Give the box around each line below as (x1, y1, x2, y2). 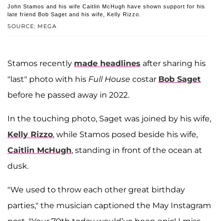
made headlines (74, 59, 141, 69)
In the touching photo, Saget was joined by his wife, (7, 114, 211, 124)
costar (132, 74, 158, 84)
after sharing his (141, 59, 206, 69)
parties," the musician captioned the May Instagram (7, 201, 211, 211)
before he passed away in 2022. (7, 90, 129, 100)
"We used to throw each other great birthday (7, 185, 185, 195)
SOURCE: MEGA (7, 23, 57, 30)
